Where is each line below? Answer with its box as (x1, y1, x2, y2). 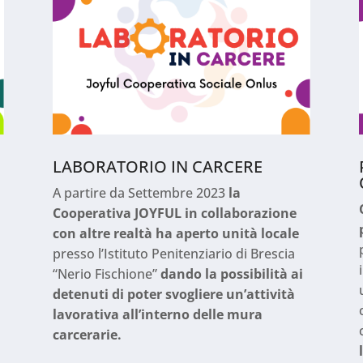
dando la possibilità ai (160, 265, 303, 284)
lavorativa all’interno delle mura (52, 305, 263, 324)
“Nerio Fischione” (52, 265, 160, 284)
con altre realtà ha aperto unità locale (52, 224, 299, 243)
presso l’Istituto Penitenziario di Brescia (52, 245, 295, 263)
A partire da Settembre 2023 (52, 184, 228, 203)
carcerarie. (52, 326, 122, 344)
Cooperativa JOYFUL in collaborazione (52, 204, 297, 223)
